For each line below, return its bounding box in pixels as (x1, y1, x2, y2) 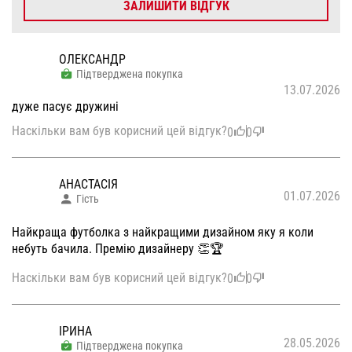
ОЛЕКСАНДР (59, 51, 126, 67)
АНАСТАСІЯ (59, 177, 118, 192)
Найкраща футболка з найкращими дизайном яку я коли (12, 224, 313, 240)
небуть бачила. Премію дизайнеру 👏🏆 (12, 240, 224, 256)
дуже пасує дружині (12, 99, 119, 115)
